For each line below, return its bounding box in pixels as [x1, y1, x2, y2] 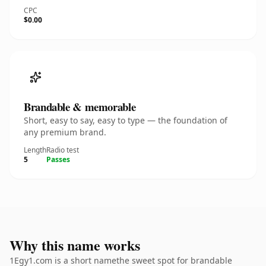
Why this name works [9, 235, 140, 255]
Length [24, 145, 46, 155]
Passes [46, 154, 70, 164]
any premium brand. [24, 126, 106, 138]
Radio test [46, 145, 79, 155]
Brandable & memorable [24, 99, 136, 115]
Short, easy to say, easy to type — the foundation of [24, 115, 227, 126]
